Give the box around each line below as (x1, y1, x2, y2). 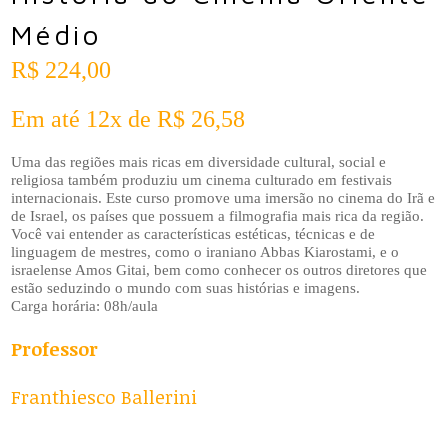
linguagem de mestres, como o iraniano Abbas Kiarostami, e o (11, 243, 400, 260)
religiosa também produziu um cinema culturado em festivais (11, 171, 393, 188)
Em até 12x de (11, 104, 158, 132)
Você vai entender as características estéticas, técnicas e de (11, 225, 376, 242)
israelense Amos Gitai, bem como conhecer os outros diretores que (11, 261, 428, 278)
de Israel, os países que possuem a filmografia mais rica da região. (11, 207, 425, 224)
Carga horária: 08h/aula (11, 297, 159, 314)
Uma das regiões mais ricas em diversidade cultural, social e (11, 153, 387, 170)
